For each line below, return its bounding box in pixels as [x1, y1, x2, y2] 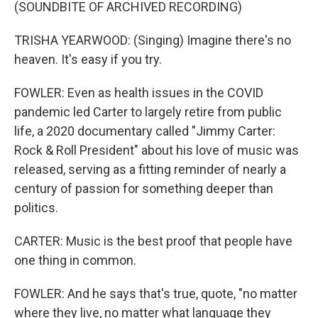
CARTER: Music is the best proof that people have [14, 234, 292, 248]
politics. [14, 200, 58, 215]
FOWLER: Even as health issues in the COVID [14, 85, 263, 100]
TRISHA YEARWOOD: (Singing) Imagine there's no [14, 33, 291, 48]
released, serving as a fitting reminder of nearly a [14, 162, 286, 177]
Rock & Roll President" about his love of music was [14, 143, 299, 158]
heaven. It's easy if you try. [14, 52, 162, 67]
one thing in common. [14, 253, 136, 268]
